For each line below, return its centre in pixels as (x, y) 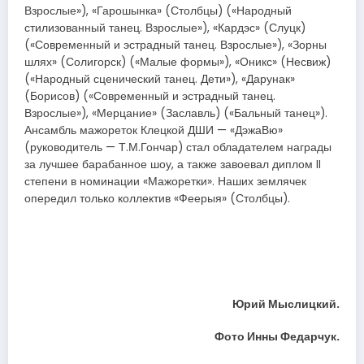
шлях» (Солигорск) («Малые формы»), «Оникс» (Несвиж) (178, 62)
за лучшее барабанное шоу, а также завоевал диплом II (173, 164)
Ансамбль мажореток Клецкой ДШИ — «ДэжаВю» (154, 130)
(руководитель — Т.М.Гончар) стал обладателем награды (178, 147)
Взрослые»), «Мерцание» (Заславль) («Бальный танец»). (176, 113)
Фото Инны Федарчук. (277, 337)
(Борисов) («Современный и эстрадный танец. (150, 96)
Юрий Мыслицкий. (286, 304)
